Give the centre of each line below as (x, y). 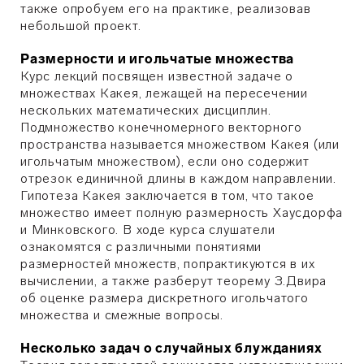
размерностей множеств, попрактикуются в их (168, 264)
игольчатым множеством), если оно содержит (165, 161)
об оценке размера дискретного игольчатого (165, 298)
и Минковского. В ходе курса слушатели (148, 230)
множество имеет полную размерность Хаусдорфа (182, 212)
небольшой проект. (81, 26)
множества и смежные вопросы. (124, 315)
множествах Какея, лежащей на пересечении (164, 93)
